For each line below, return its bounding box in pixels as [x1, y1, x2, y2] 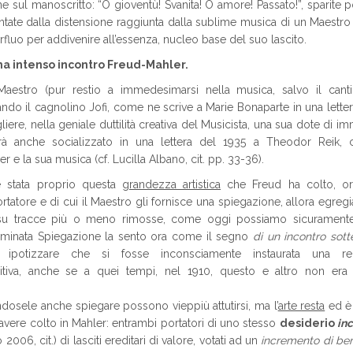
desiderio [279, 317, 338, 329]
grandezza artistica [121, 178, 221, 191]
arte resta [277, 299, 325, 312]
